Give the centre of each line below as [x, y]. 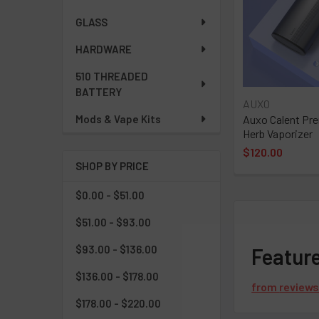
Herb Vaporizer [278, 133]
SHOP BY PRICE [112, 166]
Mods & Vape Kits [118, 119]
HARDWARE [104, 49]
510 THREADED [112, 76]
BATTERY [99, 92]
